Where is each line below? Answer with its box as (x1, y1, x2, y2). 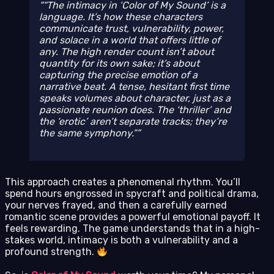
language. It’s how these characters (39, 10, 202, 23)
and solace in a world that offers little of (39, 34, 220, 46)
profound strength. (5, 246, 97, 258)
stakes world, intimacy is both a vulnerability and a (5, 234, 238, 246)
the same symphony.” (39, 127, 136, 139)
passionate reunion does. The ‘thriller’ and (39, 103, 231, 116)
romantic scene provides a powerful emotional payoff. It (5, 211, 261, 223)
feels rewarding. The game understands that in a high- (5, 223, 260, 235)
